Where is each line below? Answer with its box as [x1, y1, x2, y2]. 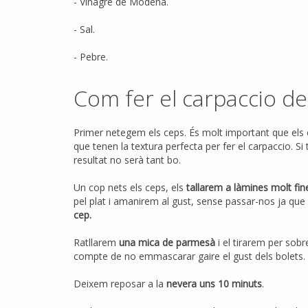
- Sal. [74, 23, 95, 36]
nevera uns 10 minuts [164, 277, 262, 290]
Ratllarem [74, 236, 119, 249]
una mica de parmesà [119, 236, 215, 249]
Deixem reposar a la [74, 277, 164, 290]
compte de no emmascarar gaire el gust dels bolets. [74, 250, 305, 263]
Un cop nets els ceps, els [74, 181, 186, 194]
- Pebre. [74, 50, 108, 63]
